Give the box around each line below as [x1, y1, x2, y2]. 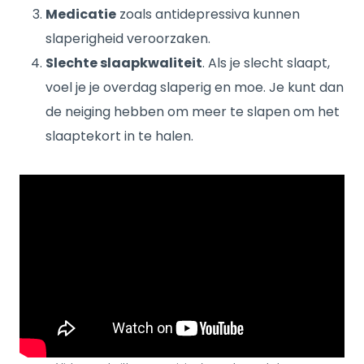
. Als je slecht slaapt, [202, 54, 330, 72]
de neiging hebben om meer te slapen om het [45, 102, 340, 121]
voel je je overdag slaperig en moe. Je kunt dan [45, 78, 344, 97]
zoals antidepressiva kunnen [116, 5, 300, 24]
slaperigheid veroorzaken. [45, 29, 210, 48]
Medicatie [45, 5, 116, 24]
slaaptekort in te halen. [45, 127, 193, 145]
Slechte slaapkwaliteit [45, 54, 202, 72]
